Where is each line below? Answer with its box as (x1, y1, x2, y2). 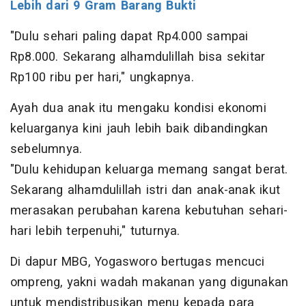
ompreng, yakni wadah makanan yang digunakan (10, 273, 289, 292)
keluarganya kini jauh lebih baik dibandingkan (10, 120, 268, 139)
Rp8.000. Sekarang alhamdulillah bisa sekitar (10, 48, 266, 67)
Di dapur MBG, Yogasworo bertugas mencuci (10, 253, 265, 272)
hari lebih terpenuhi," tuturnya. (10, 222, 180, 241)
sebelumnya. (10, 140, 83, 159)
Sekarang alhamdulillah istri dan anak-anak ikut (10, 181, 280, 200)
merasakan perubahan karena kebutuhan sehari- (10, 201, 288, 221)
